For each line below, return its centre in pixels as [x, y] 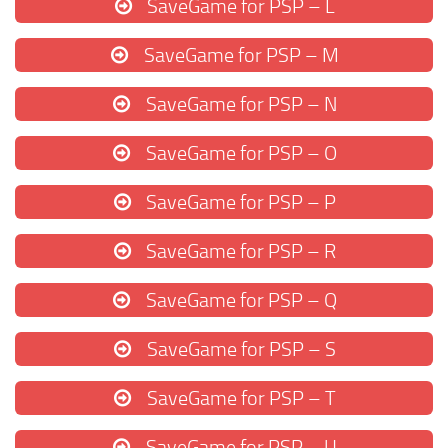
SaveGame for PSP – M [239, 55]
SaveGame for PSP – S [239, 349]
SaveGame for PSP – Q [239, 300]
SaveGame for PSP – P [239, 202]
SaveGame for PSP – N [239, 104]
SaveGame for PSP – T [239, 398]
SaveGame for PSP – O [239, 153]
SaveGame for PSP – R [239, 251]
